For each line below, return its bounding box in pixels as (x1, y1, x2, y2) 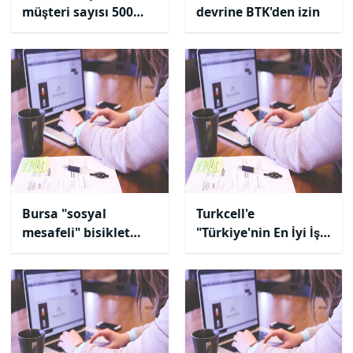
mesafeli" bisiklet (22, 224, 130, 241)
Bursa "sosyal (22, 205, 106, 222)
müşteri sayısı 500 (22, 3, 133, 20)
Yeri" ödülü (195, 243, 264, 260)
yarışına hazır (22, 243, 107, 260)
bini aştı (22, 22, 72, 39)
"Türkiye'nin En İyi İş (195, 224, 320, 241)
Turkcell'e (195, 205, 255, 222)
